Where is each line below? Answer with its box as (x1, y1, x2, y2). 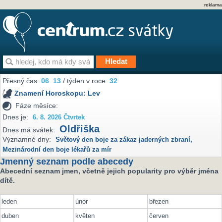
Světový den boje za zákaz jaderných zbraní (55, 136, 191, 144)
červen (149, 212, 169, 220)
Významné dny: (2, 135, 52, 144)
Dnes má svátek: (2, 126, 55, 134)
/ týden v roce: (61, 77, 110, 85)
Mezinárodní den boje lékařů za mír (2, 146, 112, 154)
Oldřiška (59, 123, 100, 135)
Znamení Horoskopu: (14, 89, 88, 98)
